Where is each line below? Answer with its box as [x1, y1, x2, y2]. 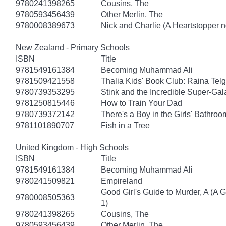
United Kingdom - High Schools [16, 143, 129, 152]
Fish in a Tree [101, 121, 150, 130]
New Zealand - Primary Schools [16, 43, 130, 52]
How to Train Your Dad [101, 98, 182, 107]
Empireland [101, 176, 142, 185]
